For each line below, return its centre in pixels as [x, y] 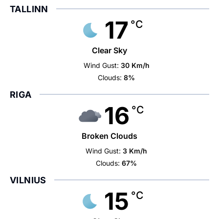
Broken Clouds [109, 136]
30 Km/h [135, 65]
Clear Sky [109, 50]
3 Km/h [135, 151]
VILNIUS [28, 180]
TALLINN [29, 9]
